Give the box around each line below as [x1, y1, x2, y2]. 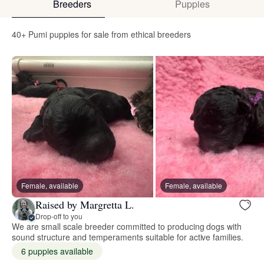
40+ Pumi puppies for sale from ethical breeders [12, 28, 191, 41]
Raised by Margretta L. [35, 197, 134, 212]
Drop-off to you [35, 210, 82, 221]
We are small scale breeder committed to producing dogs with [12, 220, 242, 233]
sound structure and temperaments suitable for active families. [12, 231, 244, 243]
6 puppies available [21, 245, 93, 258]
